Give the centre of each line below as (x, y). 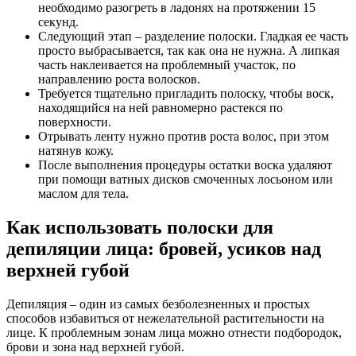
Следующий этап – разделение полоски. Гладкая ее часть (193, 36)
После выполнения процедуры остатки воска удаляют (185, 164)
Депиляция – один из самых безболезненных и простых (158, 304)
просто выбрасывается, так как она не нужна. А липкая (189, 50)
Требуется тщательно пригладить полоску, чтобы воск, (186, 93)
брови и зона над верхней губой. (95, 346)
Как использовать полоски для (140, 227)
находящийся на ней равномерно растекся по (161, 107)
